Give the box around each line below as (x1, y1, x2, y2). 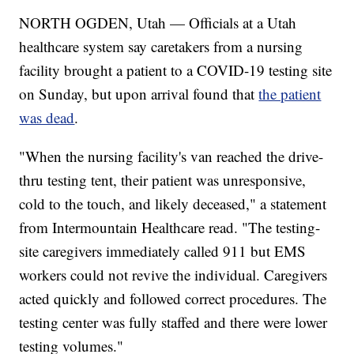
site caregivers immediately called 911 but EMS (19, 241, 307, 262)
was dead (19, 107, 75, 128)
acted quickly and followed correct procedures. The (19, 288, 327, 309)
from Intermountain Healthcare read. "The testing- (19, 217, 321, 238)
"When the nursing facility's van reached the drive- (19, 146, 324, 167)
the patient (258, 84, 322, 104)
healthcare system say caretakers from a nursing (19, 36, 303, 57)
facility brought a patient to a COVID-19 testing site (19, 60, 333, 81)
